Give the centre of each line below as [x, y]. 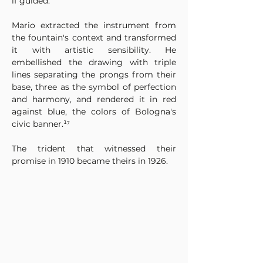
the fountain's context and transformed [94, 38]
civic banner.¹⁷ [41, 124]
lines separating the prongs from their [94, 75]
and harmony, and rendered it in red [94, 99]
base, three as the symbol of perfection [94, 87]
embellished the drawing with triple [94, 62]
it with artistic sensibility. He [94, 50]
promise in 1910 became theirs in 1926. [90, 161]
